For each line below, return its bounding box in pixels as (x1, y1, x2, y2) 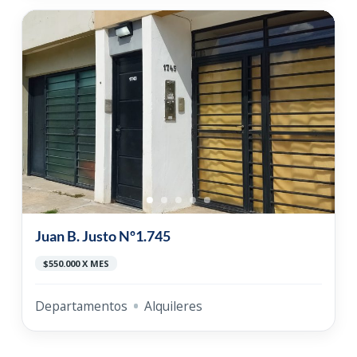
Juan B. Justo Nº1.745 (34, 226, 171, 245)
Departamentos (34, 296, 127, 315)
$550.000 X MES (42, 257, 109, 270)
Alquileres (143, 296, 202, 315)
